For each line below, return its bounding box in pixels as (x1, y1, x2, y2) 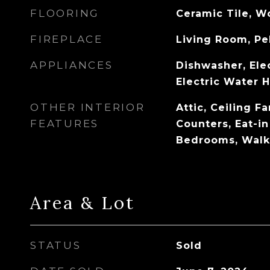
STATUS (30, 239, 81, 251)
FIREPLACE (30, 33, 103, 45)
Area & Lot (30, 192, 135, 214)
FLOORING (30, 7, 99, 19)
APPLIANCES (30, 59, 113, 71)
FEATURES (30, 118, 99, 130)
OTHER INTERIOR (30, 101, 145, 113)
